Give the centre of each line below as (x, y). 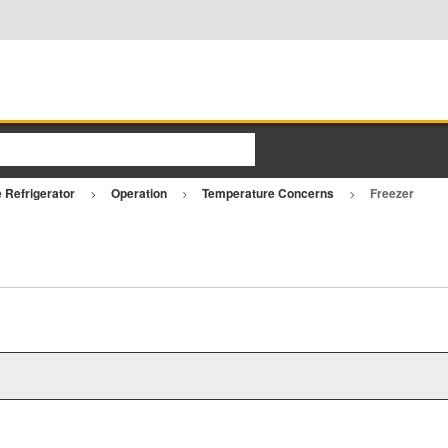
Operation (140, 192)
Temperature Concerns (270, 192)
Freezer (393, 192)
